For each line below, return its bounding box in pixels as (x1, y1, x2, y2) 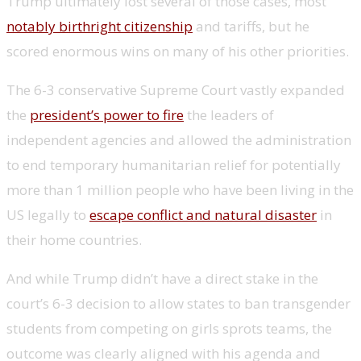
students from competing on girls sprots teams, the (6, 318, 332, 338)
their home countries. (6, 230, 142, 249)
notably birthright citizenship (6, 16, 193, 35)
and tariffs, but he (193, 16, 309, 35)
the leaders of (184, 105, 274, 124)
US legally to (6, 205, 89, 224)
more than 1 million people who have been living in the (6, 180, 354, 199)
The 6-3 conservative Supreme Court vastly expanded (6, 80, 345, 99)
